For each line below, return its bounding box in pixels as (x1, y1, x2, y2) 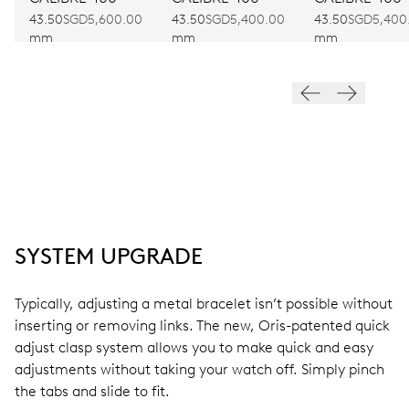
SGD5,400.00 (205, 12, 285, 28)
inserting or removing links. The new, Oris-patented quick (15, 317, 390, 335)
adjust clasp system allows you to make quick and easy (15, 339, 373, 357)
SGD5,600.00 (63, 12, 142, 28)
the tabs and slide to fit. (15, 383, 170, 401)
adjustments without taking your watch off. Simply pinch (15, 361, 384, 379)
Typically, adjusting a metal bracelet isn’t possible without (15, 295, 393, 313)
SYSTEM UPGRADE (15, 243, 203, 270)
